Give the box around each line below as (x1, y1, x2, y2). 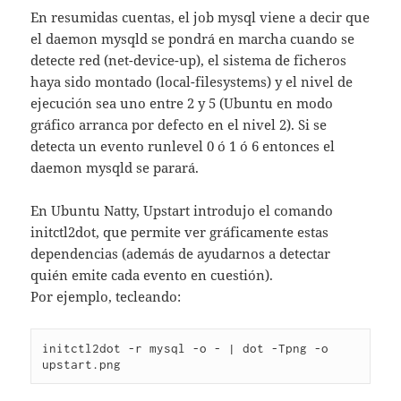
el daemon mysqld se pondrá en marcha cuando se (30, 29, 355, 47)
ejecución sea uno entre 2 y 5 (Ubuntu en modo (30, 93, 334, 112)
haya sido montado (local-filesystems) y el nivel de (30, 72, 354, 90)
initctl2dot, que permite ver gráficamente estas (30, 222, 329, 241)
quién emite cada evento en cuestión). (30, 265, 274, 284)
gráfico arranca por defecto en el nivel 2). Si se (30, 115, 328, 133)
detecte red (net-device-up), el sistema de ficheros (30, 50, 347, 69)
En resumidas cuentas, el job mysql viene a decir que (30, 7, 371, 26)
